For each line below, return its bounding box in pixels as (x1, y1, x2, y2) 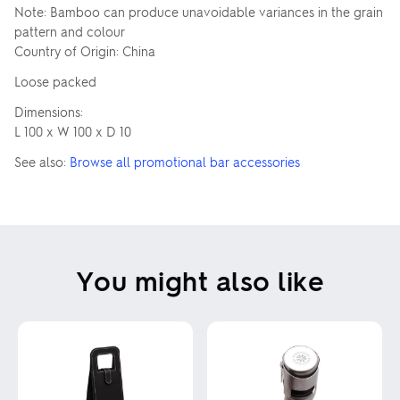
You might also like (75, 262, 325, 297)
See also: (14, 154, 70, 170)
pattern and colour (14, 23, 125, 39)
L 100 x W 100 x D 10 (14, 123, 131, 139)
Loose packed (14, 73, 96, 89)
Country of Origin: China (14, 43, 155, 59)
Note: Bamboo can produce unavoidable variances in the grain (14, 4, 383, 20)
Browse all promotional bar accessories (70, 154, 300, 170)
